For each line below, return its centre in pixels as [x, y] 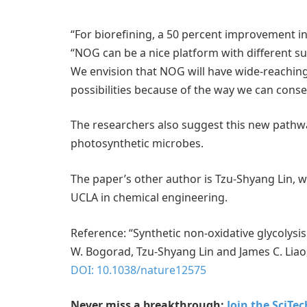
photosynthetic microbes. [137, 144]
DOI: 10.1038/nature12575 [138, 270]
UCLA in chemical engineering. [149, 197]
